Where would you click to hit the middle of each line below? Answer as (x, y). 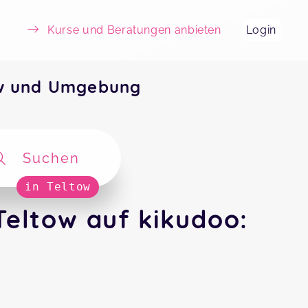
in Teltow (58, 187)
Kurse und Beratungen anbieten (134, 30)
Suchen (51, 158)
